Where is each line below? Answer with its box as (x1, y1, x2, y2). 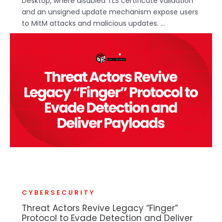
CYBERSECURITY (22, 188, 95, 198)
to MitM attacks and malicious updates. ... (22, 18, 165, 29)
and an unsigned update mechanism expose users (22, 7, 198, 17)
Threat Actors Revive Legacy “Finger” (22, 202, 178, 215)
